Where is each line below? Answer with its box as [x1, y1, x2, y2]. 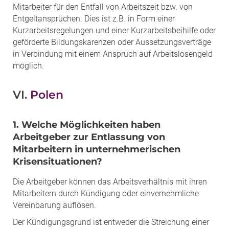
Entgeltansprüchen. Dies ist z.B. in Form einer [13, 13, 175, 24]
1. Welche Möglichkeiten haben [13, 119, 161, 130]
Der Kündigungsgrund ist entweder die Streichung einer [13, 217, 209, 227]
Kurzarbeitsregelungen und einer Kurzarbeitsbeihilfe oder [13, 25, 216, 35]
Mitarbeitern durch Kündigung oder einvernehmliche [13, 188, 199, 198]
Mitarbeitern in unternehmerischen [13, 143, 180, 155]
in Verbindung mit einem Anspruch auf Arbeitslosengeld [13, 49, 213, 59]
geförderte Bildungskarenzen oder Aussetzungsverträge [13, 37, 211, 47]
